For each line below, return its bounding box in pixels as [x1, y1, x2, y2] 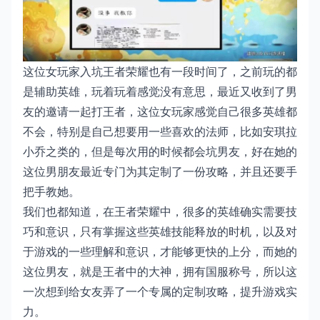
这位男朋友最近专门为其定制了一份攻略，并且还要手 [23, 164, 297, 179]
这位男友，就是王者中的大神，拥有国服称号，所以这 [23, 264, 297, 279]
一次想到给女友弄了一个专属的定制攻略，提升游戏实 [23, 284, 297, 299]
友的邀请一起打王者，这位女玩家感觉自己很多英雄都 [23, 104, 297, 119]
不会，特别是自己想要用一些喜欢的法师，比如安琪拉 [23, 124, 297, 139]
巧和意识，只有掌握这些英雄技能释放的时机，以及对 [23, 224, 297, 239]
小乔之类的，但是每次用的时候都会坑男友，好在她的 [23, 144, 297, 159]
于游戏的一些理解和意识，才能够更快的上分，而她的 [23, 244, 297, 259]
